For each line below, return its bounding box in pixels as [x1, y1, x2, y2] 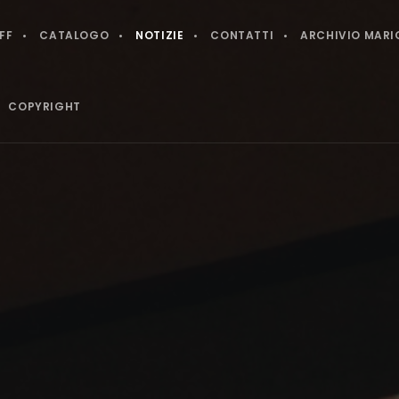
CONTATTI [210, 28, 274, 43]
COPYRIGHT [8, 99, 81, 114]
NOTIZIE [135, 28, 184, 43]
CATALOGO [39, 28, 110, 43]
